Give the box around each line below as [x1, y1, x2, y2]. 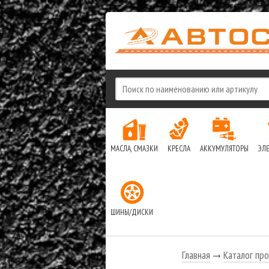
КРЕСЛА [167, 144, 190, 154]
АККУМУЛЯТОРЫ [199, 144, 249, 154]
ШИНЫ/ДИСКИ [110, 207, 153, 217]
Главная [181, 249, 210, 262]
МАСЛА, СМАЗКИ [110, 144, 158, 154]
